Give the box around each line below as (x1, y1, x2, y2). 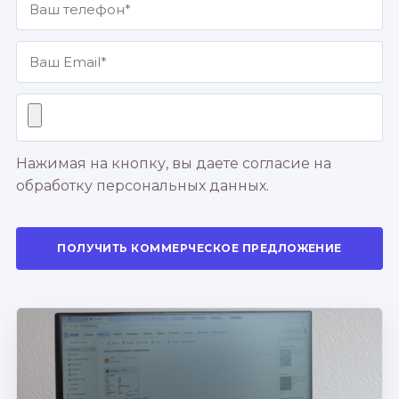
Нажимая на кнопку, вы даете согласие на (16, 155, 331, 172)
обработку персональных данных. (16, 177, 269, 194)
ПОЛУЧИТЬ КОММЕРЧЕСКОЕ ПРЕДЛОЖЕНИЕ (57, 241, 342, 255)
